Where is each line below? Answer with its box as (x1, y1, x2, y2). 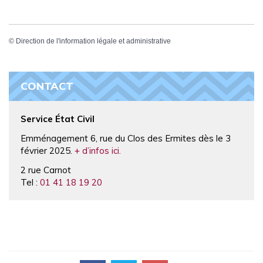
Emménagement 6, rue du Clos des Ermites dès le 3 (21, 132, 231, 144)
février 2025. (21, 144, 75, 156)
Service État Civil (21, 113, 95, 124)
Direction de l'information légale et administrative (16, 36, 171, 45)
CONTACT (21, 79, 73, 93)
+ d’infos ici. (75, 144, 121, 156)
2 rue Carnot (21, 164, 71, 176)
